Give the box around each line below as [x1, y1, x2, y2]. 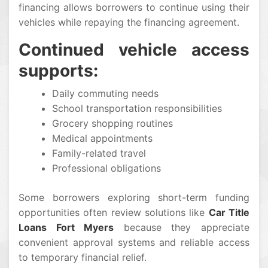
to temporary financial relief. [19, 251, 147, 264]
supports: [19, 60, 98, 81]
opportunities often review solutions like [19, 206, 209, 219]
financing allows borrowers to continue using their [19, 1, 249, 14]
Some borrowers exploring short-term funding [19, 191, 249, 204]
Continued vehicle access [19, 39, 249, 60]
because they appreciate [114, 221, 250, 234]
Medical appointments [52, 132, 153, 145]
